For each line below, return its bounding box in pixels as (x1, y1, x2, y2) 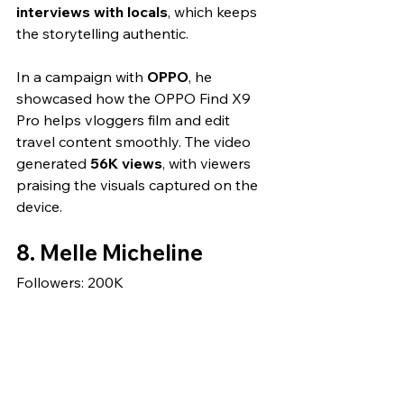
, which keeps (168, 3, 261, 22)
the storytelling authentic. (16, 24, 188, 43)
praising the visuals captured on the (16, 176, 262, 195)
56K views (90, 154, 162, 173)
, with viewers (162, 154, 254, 173)
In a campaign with (16, 68, 147, 87)
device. (16, 197, 62, 216)
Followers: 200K (16, 273, 127, 292)
